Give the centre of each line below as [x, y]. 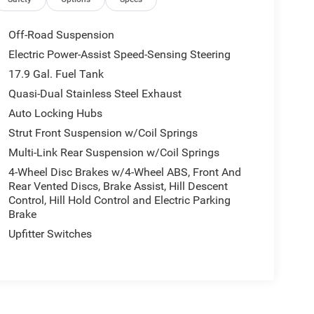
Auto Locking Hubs [55, 113]
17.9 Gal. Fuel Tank [56, 74]
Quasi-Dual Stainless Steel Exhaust [95, 93]
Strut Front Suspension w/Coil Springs [103, 132]
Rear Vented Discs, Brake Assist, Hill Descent [118, 186]
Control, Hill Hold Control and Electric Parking [119, 200]
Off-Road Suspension [61, 34]
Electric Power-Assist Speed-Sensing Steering [119, 54]
